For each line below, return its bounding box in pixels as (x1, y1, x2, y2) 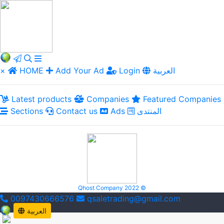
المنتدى (137, 106, 161, 116)
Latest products (9, 94, 71, 104)
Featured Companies (140, 94, 221, 104)
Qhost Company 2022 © (78, 184, 146, 191)
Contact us (53, 106, 97, 116)
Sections (8, 106, 43, 116)
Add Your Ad (53, 65, 106, 75)
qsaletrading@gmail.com (87, 193, 180, 203)
